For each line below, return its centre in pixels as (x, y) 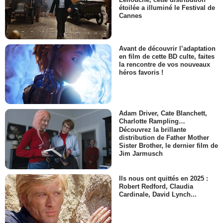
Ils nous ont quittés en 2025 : (164, 178)
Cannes (130, 15)
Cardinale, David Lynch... (158, 194)
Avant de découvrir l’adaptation (167, 49)
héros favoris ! (141, 73)
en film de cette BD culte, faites (167, 57)
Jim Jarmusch (141, 153)
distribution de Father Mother (164, 137)
